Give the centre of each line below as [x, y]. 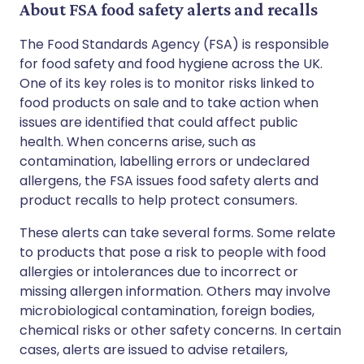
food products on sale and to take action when [169, 103]
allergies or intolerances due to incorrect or [159, 272]
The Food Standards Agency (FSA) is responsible [174, 44]
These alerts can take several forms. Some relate [178, 233]
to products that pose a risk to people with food [173, 252]
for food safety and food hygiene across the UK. [171, 64]
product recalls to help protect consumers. [158, 200]
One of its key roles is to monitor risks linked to [167, 83]
